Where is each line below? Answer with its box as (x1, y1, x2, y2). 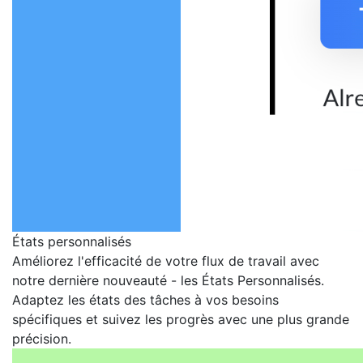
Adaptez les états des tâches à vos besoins (12, 292, 279, 308)
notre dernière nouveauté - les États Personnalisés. (12, 272, 324, 288)
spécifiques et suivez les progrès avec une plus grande (12, 311, 349, 327)
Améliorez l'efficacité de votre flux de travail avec (12, 253, 319, 269)
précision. (12, 331, 71, 347)
